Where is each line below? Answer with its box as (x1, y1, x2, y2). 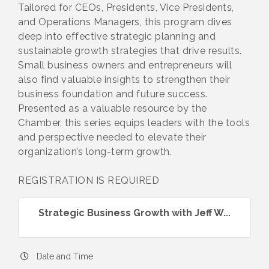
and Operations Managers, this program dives (18, 16, 232, 28)
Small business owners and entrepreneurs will (18, 59, 232, 71)
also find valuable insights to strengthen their (18, 74, 231, 85)
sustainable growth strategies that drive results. (18, 45, 242, 56)
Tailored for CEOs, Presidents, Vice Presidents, (18, 2, 234, 13)
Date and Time (37, 252, 93, 261)
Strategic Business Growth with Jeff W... (38, 207, 231, 219)
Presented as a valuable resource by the (18, 103, 207, 114)
